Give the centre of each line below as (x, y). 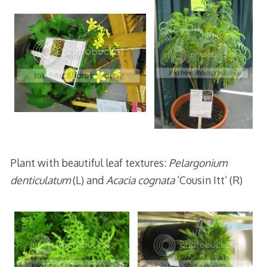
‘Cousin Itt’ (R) (208, 180)
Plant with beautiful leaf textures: (89, 162)
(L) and (89, 180)
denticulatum (41, 180)
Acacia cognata (140, 180)
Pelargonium (198, 162)
